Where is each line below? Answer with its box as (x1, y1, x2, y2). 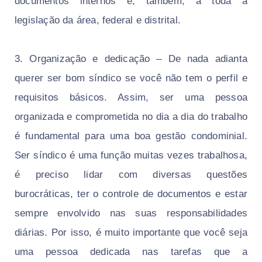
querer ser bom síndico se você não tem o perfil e (15, 73, 247, 84)
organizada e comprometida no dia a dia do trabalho (15, 111, 247, 123)
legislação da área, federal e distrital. (15, 15, 184, 26)
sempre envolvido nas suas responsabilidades (15, 208, 247, 219)
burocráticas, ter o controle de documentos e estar (15, 188, 247, 200)
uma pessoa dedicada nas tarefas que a (15, 246, 247, 258)
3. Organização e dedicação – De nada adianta (15, 53, 247, 65)
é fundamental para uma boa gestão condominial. (15, 130, 247, 142)
